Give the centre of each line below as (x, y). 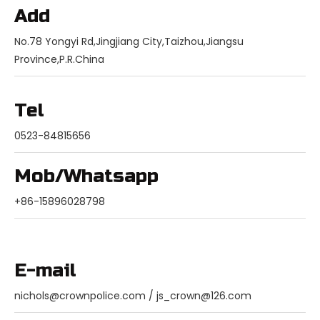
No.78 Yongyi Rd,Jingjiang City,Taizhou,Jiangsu (129, 41)
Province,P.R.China (59, 59)
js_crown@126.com (204, 296)
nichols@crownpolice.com (80, 296)
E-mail (45, 270)
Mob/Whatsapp (86, 176)
